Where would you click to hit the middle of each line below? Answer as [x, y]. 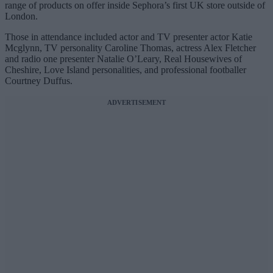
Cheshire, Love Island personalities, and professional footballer [126, 70]
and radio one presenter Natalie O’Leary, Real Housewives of [123, 59]
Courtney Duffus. [39, 81]
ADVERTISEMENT [136, 103]
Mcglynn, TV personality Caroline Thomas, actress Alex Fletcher [130, 48]
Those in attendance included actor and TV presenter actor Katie [129, 37]
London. [21, 16]
